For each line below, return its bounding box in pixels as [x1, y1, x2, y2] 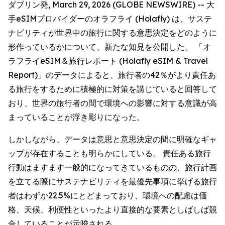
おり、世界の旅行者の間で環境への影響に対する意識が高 [8, 98, 217, 108]
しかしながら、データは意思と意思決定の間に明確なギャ [8, 134, 217, 144]
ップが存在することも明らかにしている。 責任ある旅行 [8, 148, 211, 158]
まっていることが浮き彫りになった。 [8, 112, 145, 122]
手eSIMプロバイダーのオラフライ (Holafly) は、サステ [8, 14, 212, 24]
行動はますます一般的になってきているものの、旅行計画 [8, 162, 217, 172]
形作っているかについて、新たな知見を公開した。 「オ [8, 42, 211, 52]
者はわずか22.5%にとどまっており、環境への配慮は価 [8, 190, 207, 200]
